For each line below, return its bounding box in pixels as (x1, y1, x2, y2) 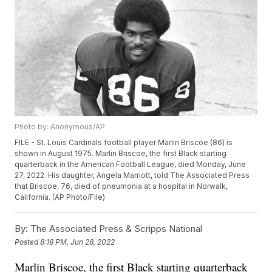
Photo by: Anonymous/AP (15, 122, 106, 132)
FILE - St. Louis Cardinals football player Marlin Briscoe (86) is (15, 138, 233, 148)
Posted (15, 237, 41, 246)
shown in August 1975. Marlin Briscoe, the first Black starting (15, 149, 227, 158)
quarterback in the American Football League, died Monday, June (15, 160, 246, 169)
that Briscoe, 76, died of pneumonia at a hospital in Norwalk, (15, 182, 228, 191)
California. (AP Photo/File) (15, 192, 106, 202)
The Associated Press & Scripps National (28, 223, 203, 235)
